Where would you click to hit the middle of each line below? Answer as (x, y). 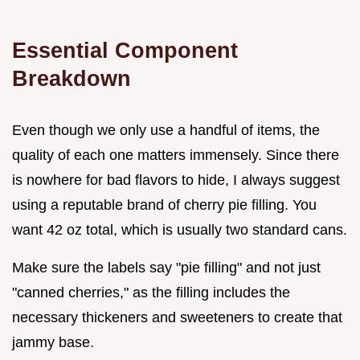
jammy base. (53, 343)
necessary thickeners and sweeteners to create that (177, 318)
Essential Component (125, 51)
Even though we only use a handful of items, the (166, 131)
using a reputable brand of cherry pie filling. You (164, 205)
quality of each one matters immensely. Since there (176, 155)
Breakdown (72, 79)
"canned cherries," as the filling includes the (151, 293)
